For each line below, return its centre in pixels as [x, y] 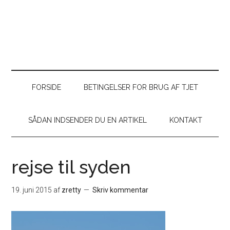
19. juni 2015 [32, 190]
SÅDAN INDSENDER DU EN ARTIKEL [87, 120]
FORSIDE [46, 87]
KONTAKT [186, 120]
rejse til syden [71, 167]
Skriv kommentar [121, 190]
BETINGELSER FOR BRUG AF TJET [141, 87]
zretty [72, 190]
